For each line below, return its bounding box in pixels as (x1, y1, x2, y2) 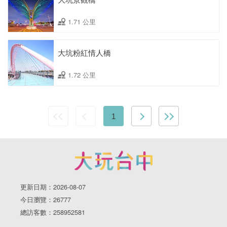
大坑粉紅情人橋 (58, 47, 111, 58)
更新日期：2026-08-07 (20, 182, 86, 192)
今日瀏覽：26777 (20, 195, 71, 205)
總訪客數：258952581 (20, 207, 85, 217)
